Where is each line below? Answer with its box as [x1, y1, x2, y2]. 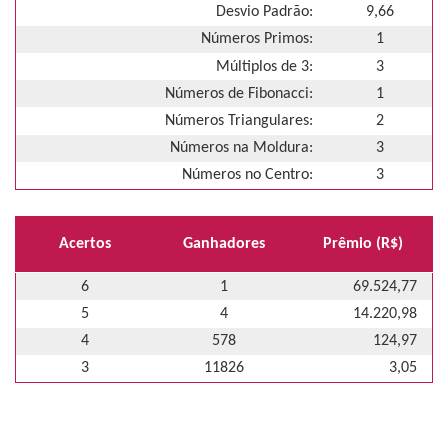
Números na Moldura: [170, 140, 313, 157]
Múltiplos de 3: [216, 58, 313, 75]
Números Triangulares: [165, 113, 313, 130]
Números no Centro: [182, 167, 313, 184]
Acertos [58, 235, 111, 252]
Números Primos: [201, 31, 313, 48]
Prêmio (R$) [323, 235, 404, 252]
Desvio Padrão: [216, 4, 313, 21]
